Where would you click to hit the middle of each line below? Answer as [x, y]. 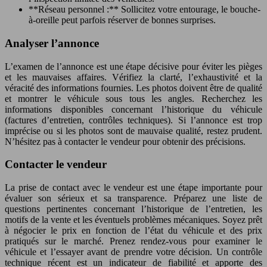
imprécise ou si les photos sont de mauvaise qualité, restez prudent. [133, 131]
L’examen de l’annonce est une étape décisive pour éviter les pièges [133, 66]
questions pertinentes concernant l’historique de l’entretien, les [133, 209]
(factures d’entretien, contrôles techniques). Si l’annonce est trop [133, 120]
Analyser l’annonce [52, 43]
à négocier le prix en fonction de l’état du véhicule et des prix [133, 231]
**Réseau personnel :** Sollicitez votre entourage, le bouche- [145, 10]
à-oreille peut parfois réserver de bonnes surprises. [122, 20]
